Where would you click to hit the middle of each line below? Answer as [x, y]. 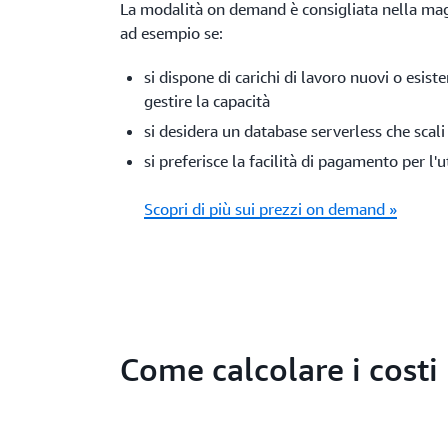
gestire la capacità [207, 101]
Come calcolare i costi [279, 369]
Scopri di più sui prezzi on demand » [270, 209]
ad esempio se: [171, 33]
